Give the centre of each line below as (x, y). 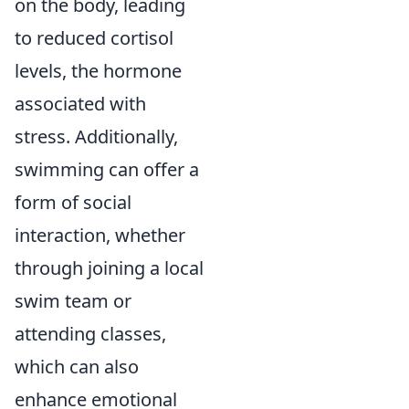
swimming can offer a (107, 169)
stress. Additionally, (96, 136)
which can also (77, 367)
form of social (73, 202)
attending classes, (90, 334)
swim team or (73, 301)
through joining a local (109, 268)
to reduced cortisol (94, 38)
